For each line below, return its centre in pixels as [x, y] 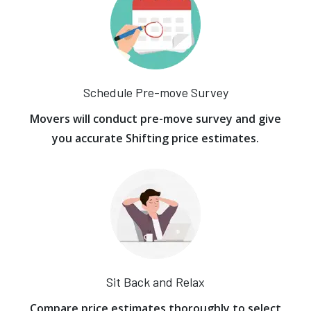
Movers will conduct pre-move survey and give [155, 119]
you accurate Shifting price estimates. [155, 138]
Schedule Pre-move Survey [155, 92]
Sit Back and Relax [155, 282]
